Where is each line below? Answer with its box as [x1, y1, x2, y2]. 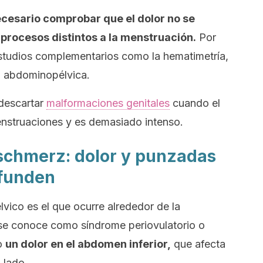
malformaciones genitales [46, 97, 170, 109]
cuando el [170, 97, 220, 109]
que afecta [171, 238, 225, 250]
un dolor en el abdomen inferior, [5, 238, 171, 250]
